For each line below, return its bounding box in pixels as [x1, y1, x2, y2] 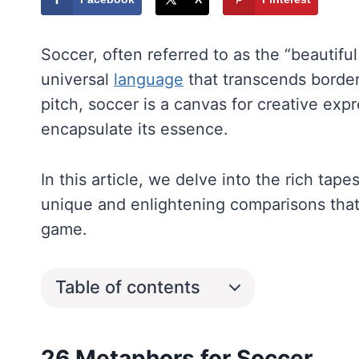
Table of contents [55, 276, 200, 298]
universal [41, 69, 114, 89]
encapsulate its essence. [41, 119, 228, 139]
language [114, 69, 184, 89]
